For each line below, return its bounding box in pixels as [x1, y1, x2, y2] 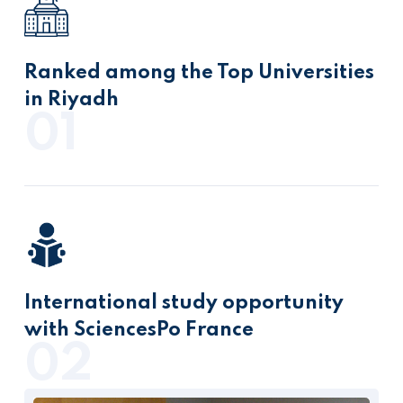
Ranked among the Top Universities [24, 63, 374, 83]
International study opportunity [24, 293, 344, 313]
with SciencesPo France [24, 320, 254, 340]
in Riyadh [24, 90, 119, 110]
